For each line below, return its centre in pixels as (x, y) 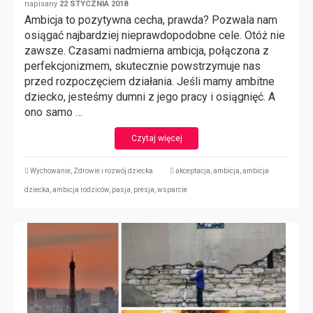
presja (144, 190)
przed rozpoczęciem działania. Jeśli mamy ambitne (150, 81)
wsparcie (172, 190)
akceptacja (193, 171)
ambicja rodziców (81, 190)
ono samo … (53, 112)
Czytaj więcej (156, 138)
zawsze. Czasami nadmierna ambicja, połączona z (147, 51)
